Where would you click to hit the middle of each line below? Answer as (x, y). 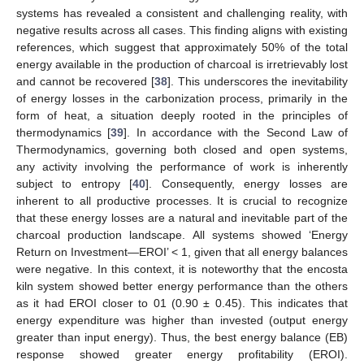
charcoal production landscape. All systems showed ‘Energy (182, 235)
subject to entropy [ (75, 184)
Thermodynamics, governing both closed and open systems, (182, 150)
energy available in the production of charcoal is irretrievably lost (182, 65)
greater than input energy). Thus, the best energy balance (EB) (182, 338)
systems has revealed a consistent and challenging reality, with (182, 13)
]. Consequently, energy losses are (247, 184)
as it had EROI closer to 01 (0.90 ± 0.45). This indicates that (182, 303)
